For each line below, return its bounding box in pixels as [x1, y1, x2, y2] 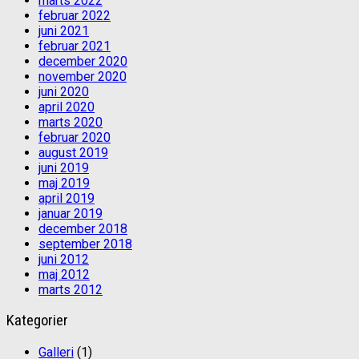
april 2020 [38, 99, 95, 115]
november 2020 [38, 68, 127, 84]
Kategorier [6, 312, 68, 330]
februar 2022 [38, 7, 111, 23]
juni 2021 [38, 22, 89, 38]
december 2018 [38, 220, 127, 236]
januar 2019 [38, 205, 103, 221]
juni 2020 [38, 83, 89, 99]
